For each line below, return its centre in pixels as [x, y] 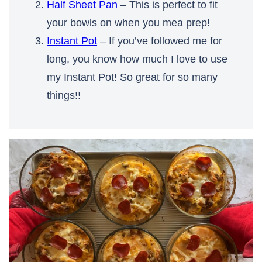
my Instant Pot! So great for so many [132, 77]
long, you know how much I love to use [137, 59]
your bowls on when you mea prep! [128, 23]
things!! [64, 96]
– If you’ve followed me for [160, 41]
